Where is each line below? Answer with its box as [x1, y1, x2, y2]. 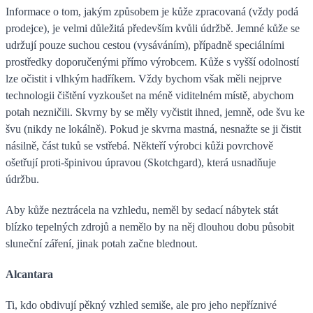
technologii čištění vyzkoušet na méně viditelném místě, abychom [6, 89, 293, 101]
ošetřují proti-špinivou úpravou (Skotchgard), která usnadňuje [6, 156, 276, 168]
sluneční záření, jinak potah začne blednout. [6, 237, 198, 249]
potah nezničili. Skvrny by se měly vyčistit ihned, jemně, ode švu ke [6, 105, 305, 118]
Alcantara [6, 268, 53, 280]
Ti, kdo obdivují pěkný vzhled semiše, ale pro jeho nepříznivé [6, 298, 277, 311]
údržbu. [6, 173, 39, 185]
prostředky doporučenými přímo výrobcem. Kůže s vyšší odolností [6, 55, 299, 68]
